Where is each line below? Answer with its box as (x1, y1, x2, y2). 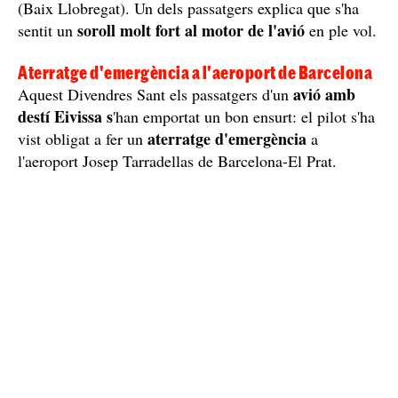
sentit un (18, 19, 73, 41)
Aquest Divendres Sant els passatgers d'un (18, 83, 293, 105)
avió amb (293, 82, 355, 106)
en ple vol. (309, 19, 377, 41)
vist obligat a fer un (18, 127, 147, 149)
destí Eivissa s (18, 104, 113, 128)
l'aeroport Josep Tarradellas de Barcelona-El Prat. (18, 149, 337, 171)
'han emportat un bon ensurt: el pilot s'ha (113, 105, 375, 127)
